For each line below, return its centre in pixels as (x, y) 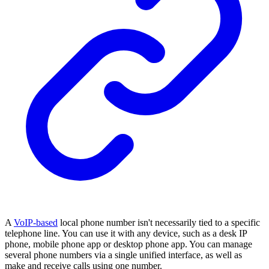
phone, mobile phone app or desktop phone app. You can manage (128, 244)
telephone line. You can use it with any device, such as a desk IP (126, 234)
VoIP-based (36, 223)
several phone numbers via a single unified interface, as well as (123, 255)
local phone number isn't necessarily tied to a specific (159, 223)
